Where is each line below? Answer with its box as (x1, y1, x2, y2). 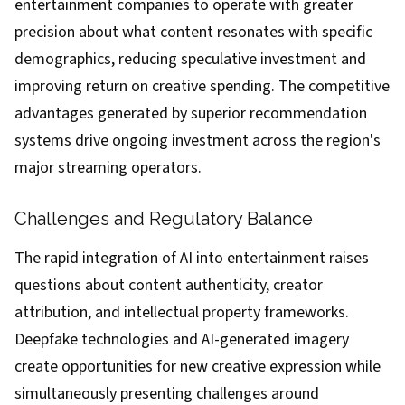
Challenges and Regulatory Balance (14, 208, 313, 230)
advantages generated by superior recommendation (14, 102, 367, 125)
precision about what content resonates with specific (14, 21, 372, 43)
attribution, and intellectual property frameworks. (14, 301, 349, 324)
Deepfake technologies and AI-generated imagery (14, 328, 349, 351)
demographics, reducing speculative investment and (14, 48, 366, 71)
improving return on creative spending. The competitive (14, 75, 390, 98)
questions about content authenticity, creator (14, 274, 323, 297)
